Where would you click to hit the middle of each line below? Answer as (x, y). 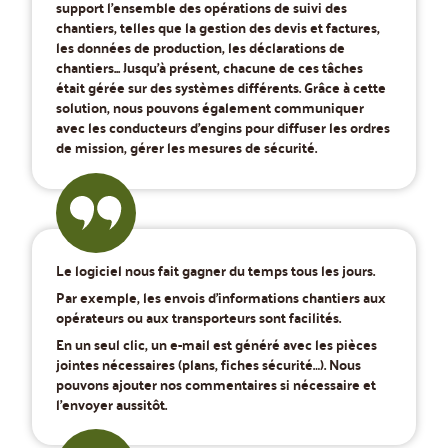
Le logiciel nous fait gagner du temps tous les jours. (215, 269)
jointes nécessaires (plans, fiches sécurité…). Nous (208, 364)
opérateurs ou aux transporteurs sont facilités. (198, 316)
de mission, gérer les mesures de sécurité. (186, 147)
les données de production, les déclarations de (200, 47)
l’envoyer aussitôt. (111, 404)
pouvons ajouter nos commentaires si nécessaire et (216, 384)
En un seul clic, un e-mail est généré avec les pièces (216, 344)
